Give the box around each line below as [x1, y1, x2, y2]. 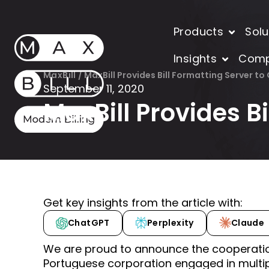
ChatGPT [68, 217, 110, 229]
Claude [231, 217, 265, 229]
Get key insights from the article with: [43, 195, 243, 210]
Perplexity [147, 217, 194, 229]
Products [174, 24, 224, 39]
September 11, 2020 [43, 81, 144, 96]
